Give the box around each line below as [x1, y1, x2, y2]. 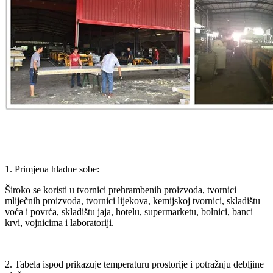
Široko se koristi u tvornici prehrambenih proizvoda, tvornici [5, 184, 236, 195]
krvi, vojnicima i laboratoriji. [5, 217, 114, 228]
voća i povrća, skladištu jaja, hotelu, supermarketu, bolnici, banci [5, 206, 253, 217]
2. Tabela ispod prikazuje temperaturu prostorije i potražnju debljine [5, 258, 264, 269]
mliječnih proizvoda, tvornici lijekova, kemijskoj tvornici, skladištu [5, 195, 260, 206]
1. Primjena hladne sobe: [5, 163, 99, 174]
